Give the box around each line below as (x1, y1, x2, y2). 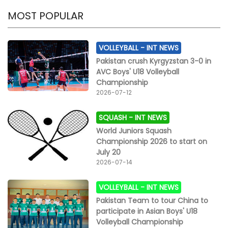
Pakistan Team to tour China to (96, 195, 209, 206)
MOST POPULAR (8, 8, 83, 23)
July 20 (96, 147, 121, 157)
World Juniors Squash (96, 125, 172, 136)
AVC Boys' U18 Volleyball (96, 66, 180, 77)
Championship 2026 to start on (96, 136, 208, 147)
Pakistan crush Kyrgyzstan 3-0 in (96, 55, 212, 66)
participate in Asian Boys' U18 (96, 206, 198, 216)
